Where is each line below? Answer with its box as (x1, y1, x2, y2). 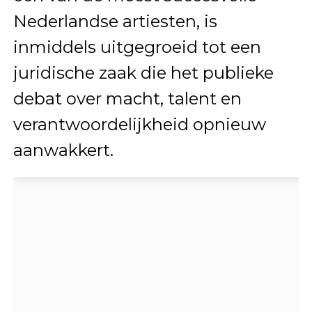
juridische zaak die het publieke (13, 62, 274, 83)
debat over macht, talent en (13, 88, 242, 109)
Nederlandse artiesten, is (13, 10, 217, 31)
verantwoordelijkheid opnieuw (13, 114, 266, 134)
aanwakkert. (13, 139, 114, 160)
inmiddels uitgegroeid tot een (13, 36, 261, 57)
